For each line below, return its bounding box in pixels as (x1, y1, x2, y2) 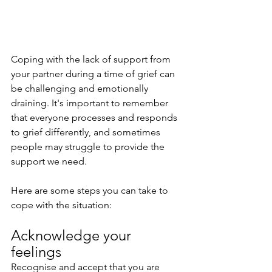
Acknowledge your (11, 226, 135, 245)
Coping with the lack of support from (11, 53, 173, 66)
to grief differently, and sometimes (11, 126, 163, 138)
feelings (11, 243, 61, 261)
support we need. (11, 155, 89, 168)
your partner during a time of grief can (11, 68, 177, 80)
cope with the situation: (11, 199, 112, 211)
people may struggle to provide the (11, 141, 167, 153)
